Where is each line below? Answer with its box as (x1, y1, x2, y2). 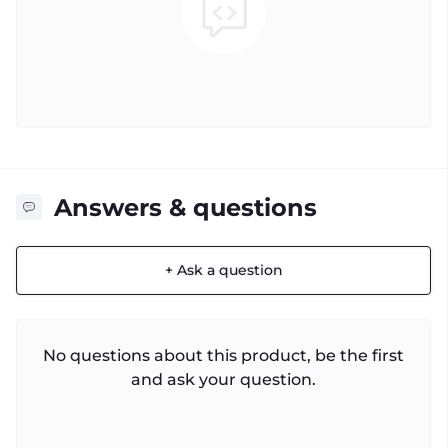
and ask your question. (131, 370, 316, 389)
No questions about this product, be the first (43, 346, 404, 365)
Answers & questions (54, 192, 317, 222)
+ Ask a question (164, 261, 283, 280)
